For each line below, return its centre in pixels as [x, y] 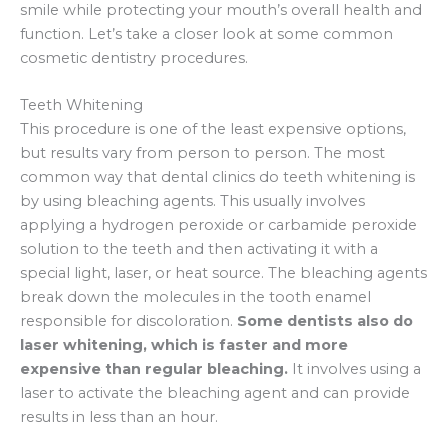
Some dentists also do [325, 320]
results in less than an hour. [119, 416]
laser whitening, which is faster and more [184, 344]
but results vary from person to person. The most [202, 152]
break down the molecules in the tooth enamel [195, 296]
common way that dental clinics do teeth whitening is [217, 176]
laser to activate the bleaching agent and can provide [215, 392]
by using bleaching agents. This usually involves [192, 200]
